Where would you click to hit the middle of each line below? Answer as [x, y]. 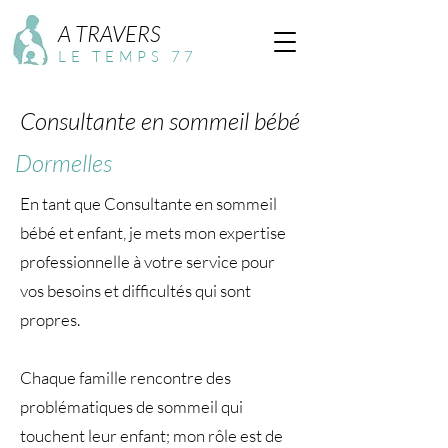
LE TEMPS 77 [128, 56]
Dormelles [63, 163]
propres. [50, 319]
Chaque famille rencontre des [125, 377]
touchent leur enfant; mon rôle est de [151, 435]
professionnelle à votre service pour [147, 261]
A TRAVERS [109, 33]
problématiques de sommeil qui [131, 406]
